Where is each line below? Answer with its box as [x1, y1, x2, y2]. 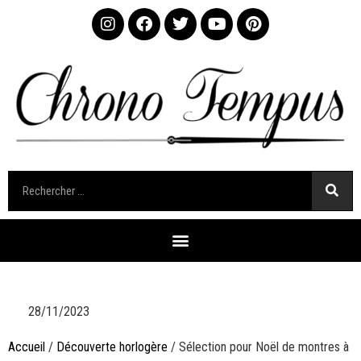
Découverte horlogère [56, 338, 168, 355]
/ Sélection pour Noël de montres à [168, 338, 349, 355]
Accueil [8, 338, 45, 355]
